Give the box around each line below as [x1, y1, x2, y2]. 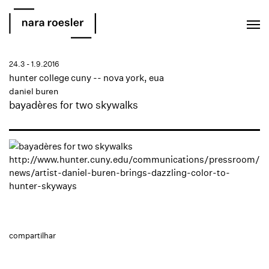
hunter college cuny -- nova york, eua [9, 72, 164, 83]
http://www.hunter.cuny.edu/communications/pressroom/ [9, 154, 260, 165]
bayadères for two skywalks [9, 98, 138, 111]
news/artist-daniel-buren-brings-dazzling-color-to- [9, 167, 230, 178]
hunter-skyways [9, 180, 77, 192]
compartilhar [9, 231, 56, 241]
